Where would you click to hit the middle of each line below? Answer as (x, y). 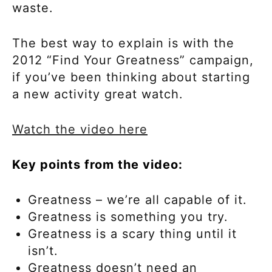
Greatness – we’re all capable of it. (140, 200)
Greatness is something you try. (130, 217)
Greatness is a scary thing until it (132, 234)
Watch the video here (80, 130)
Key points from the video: (97, 165)
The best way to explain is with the (123, 43)
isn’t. (43, 251)
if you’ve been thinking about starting (131, 77)
